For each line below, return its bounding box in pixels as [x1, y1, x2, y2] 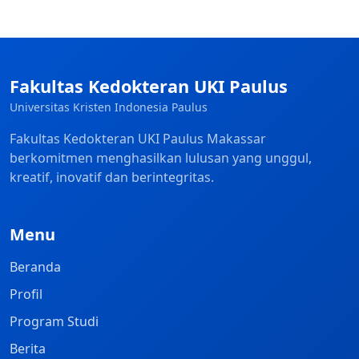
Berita [10, 339, 46, 357]
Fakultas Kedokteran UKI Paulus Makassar [10, 129, 266, 147]
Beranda [10, 257, 61, 276]
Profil [10, 284, 42, 303]
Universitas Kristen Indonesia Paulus [10, 99, 208, 115]
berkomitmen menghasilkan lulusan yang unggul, [10, 148, 312, 167]
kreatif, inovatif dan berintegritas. [10, 167, 214, 186]
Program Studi [10, 312, 99, 330]
